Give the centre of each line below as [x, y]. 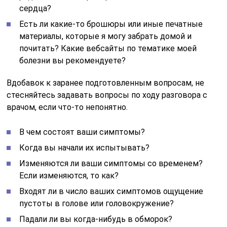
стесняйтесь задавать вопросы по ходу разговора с [107, 95]
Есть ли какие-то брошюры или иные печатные [111, 24]
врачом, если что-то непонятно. [67, 107]
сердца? [35, 8]
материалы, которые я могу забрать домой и [106, 36]
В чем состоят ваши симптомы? [82, 132]
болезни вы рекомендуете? [73, 60]
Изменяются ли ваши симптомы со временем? [111, 163]
